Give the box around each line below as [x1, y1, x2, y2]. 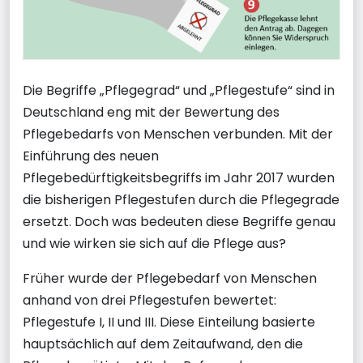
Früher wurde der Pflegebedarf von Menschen [23, 268, 317, 288]
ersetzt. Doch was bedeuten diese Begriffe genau [23, 211, 335, 231]
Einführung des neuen [23, 146, 159, 165]
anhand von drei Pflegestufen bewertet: [23, 290, 276, 310]
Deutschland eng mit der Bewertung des [23, 102, 280, 122]
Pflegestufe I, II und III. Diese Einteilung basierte [23, 312, 315, 331]
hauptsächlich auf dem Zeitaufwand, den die [23, 334, 303, 353]
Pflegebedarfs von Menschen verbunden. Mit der [23, 124, 333, 143]
